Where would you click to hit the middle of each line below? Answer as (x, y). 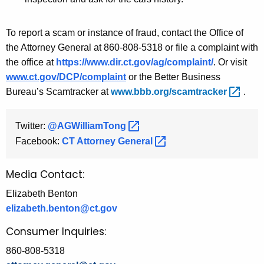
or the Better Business (173, 77)
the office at (31, 62)
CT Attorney (90, 141)
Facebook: (39, 141)
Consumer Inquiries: (56, 231)
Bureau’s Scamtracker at (58, 92)
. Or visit (230, 62)
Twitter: (32, 126)
